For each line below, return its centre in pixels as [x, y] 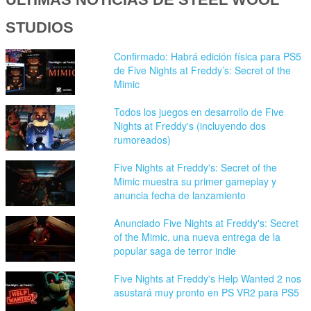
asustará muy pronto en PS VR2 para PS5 [207, 292]
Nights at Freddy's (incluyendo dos [190, 125]
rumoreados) [143, 139]
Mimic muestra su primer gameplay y [195, 181]
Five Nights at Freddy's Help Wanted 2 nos [208, 278]
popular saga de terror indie [175, 250]
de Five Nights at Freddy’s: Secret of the [203, 70]
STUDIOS [40, 27]
